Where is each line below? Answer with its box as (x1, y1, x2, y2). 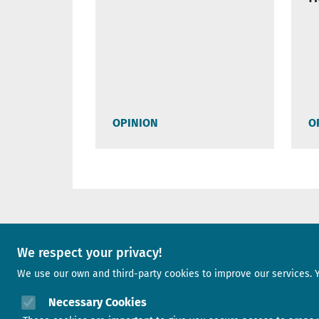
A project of (136, 234, 212, 252)
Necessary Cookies (48, 296, 147, 309)
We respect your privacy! (17, 245, 162, 261)
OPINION (113, 116, 158, 130)
